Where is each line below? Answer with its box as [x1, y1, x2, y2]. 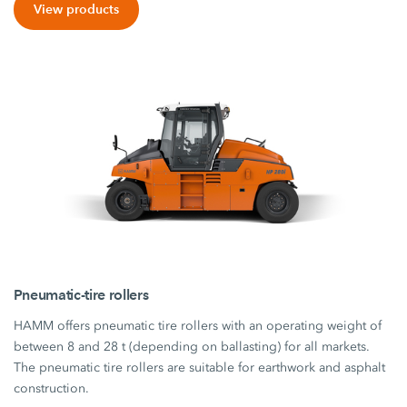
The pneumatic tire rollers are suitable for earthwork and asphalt [14, 359, 386, 375]
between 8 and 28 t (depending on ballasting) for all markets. [14, 338, 371, 354]
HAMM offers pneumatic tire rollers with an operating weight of [14, 317, 382, 333]
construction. [14, 380, 90, 396]
